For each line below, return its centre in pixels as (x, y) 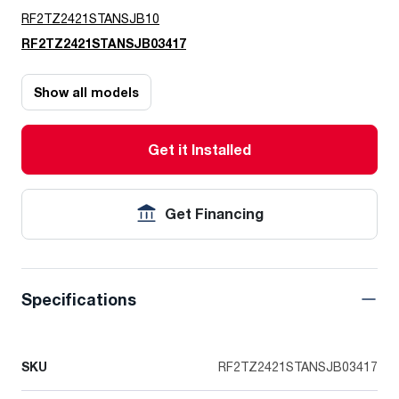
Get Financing (214, 214)
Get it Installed (199, 150)
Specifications (79, 300)
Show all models (86, 93)
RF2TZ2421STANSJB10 (90, 19)
